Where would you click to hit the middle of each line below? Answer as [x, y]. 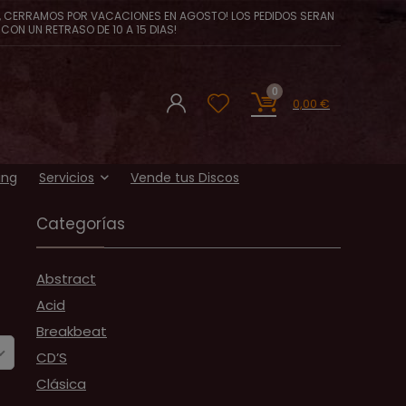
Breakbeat [72, 331]
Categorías [81, 224]
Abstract [66, 279]
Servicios [67, 178]
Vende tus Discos [185, 178]
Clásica [61, 384]
